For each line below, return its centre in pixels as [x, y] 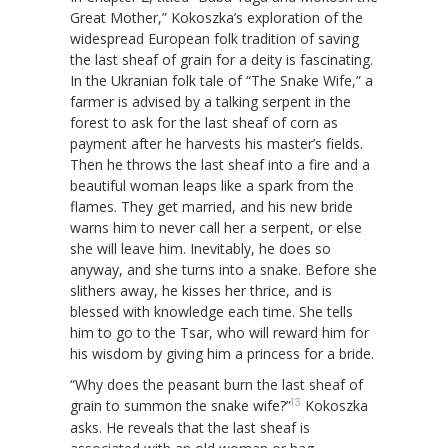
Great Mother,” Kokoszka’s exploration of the [216, 17]
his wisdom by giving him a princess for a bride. [222, 353]
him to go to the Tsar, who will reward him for [219, 332]
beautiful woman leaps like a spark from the [212, 185]
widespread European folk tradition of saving [214, 38]
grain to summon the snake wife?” [180, 405]
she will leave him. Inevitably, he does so [200, 248]
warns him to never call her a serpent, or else [216, 227]
